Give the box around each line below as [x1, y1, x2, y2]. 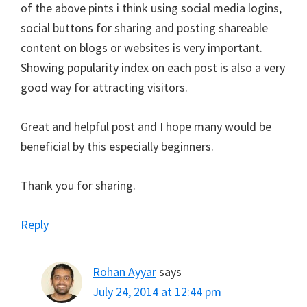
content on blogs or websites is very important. [21, 40, 262, 56]
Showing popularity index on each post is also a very [21, 60, 285, 76]
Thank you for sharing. [21, 177, 136, 194]
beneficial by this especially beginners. [21, 138, 214, 155]
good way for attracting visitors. [21, 79, 188, 96]
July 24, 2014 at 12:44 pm [93, 284, 221, 300]
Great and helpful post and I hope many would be [21, 119, 271, 135]
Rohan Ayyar [93, 264, 156, 280]
